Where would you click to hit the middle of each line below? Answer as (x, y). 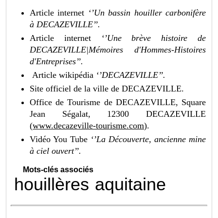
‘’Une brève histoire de (148, 38)
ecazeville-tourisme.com (101, 125)
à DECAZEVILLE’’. (65, 24)
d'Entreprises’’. (57, 61)
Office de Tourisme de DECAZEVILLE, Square (118, 102)
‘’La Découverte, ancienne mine (148, 139)
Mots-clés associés (58, 169)
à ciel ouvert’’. (56, 151)
